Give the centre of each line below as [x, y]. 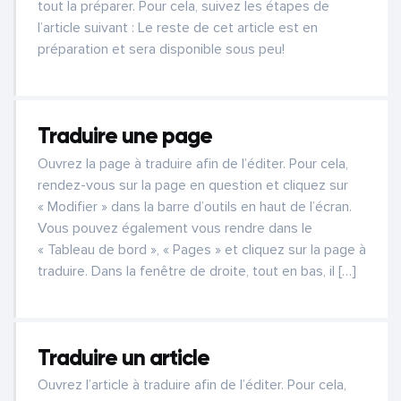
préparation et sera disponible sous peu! [161, 49]
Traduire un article [124, 357]
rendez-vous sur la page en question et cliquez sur [193, 185]
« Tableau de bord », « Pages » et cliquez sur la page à [202, 249]
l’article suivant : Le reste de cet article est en [178, 27]
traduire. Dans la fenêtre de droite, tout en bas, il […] [197, 271]
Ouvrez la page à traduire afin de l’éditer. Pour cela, [193, 163]
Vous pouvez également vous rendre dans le [175, 228]
